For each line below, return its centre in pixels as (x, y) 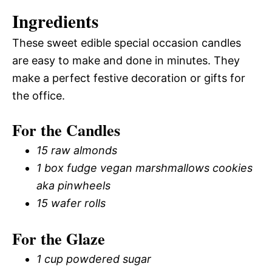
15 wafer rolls (71, 203)
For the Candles (66, 130)
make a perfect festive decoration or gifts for (129, 78)
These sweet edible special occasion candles (127, 42)
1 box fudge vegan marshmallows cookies (144, 168)
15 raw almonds (77, 150)
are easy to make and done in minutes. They (126, 60)
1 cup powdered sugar (94, 259)
